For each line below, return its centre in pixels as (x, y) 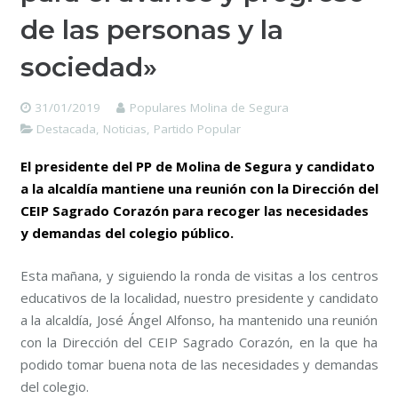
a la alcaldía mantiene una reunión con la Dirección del (199, 189)
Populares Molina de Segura (209, 108)
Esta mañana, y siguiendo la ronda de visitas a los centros (199, 275)
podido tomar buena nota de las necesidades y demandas (199, 364)
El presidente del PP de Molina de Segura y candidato (197, 167)
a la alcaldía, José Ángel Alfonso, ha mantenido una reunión (199, 319)
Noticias (125, 129)
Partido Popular (197, 129)
